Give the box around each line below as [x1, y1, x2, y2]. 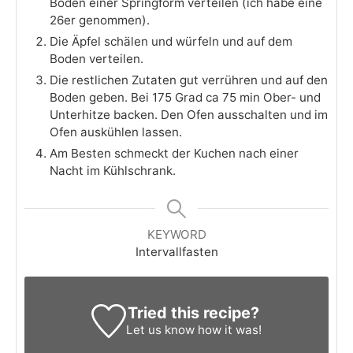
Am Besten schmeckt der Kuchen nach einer [50, 145, 299, 161]
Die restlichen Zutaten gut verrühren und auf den [50, 72, 328, 87]
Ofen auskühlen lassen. [50, 124, 182, 139]
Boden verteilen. [50, 50, 143, 66]
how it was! [194, 321, 262, 337]
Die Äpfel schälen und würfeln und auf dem [50, 33, 292, 49]
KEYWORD [147, 226, 206, 242]
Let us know [125, 321, 195, 337]
